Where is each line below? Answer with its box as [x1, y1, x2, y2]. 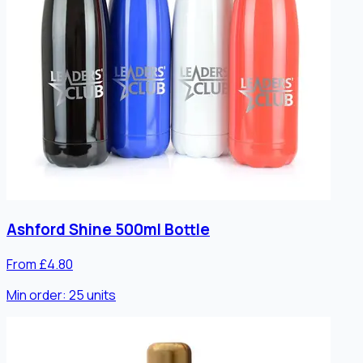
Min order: [6, 285, 69, 304]
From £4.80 [6, 254, 73, 273]
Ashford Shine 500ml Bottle [6, 219, 210, 241]
